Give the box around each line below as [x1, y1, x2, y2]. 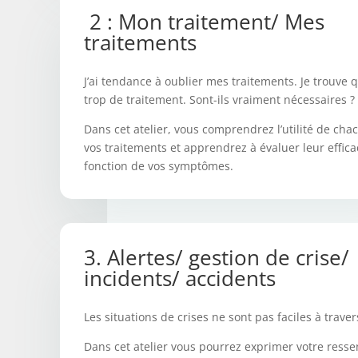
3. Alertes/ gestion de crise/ [84, 243, 349, 272]
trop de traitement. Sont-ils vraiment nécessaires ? [84, 92, 355, 108]
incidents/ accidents [84, 264, 276, 293]
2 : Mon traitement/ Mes [84, 7, 324, 37]
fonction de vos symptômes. [84, 158, 233, 174]
